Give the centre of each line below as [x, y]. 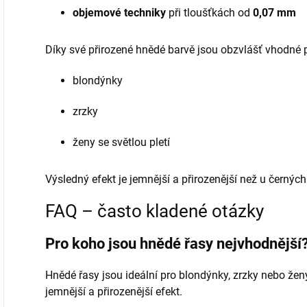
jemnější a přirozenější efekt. [114, 292]
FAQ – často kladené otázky [155, 211]
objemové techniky [119, 13]
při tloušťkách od [209, 13]
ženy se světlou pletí [121, 143]
